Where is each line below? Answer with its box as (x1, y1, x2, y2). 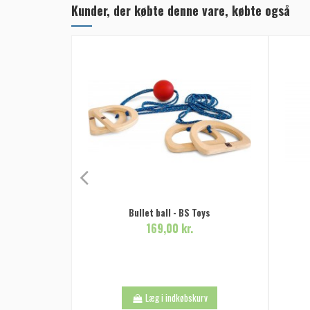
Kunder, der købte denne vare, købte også (71, 1, 290, 20)
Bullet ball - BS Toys (129, 206, 211, 220)
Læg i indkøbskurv (145, 290, 208, 304)
